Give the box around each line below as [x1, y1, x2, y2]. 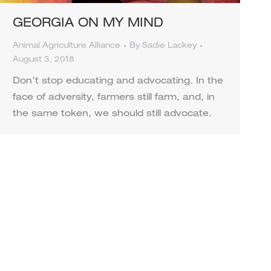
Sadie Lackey [142, 42, 197, 50]
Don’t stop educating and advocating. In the [13, 76, 223, 86]
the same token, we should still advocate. [13, 109, 215, 119]
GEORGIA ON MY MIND [13, 18, 163, 30]
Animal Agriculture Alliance [13, 42, 120, 50]
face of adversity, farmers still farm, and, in [13, 93, 215, 102]
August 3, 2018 [13, 56, 74, 64]
